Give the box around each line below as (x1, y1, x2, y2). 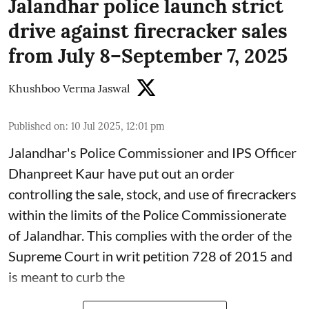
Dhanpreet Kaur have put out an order (8, 164, 235, 181)
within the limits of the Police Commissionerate (8, 206, 286, 223)
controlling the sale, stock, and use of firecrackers (8, 185, 297, 202)
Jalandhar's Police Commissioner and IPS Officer (8, 143, 297, 161)
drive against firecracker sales (8, 18, 288, 43)
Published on (8, 119, 66, 132)
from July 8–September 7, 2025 (8, 43, 288, 68)
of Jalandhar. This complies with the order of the (8, 226, 292, 243)
